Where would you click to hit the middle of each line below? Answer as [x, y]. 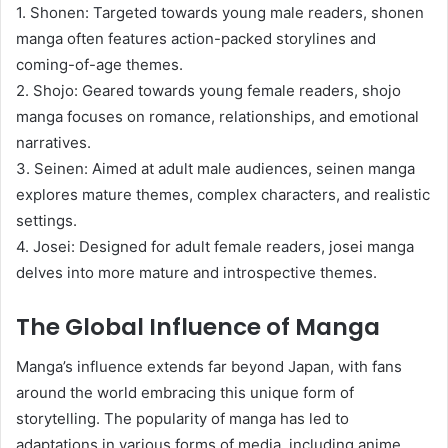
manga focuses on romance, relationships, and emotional [217, 116]
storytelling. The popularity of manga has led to [182, 418]
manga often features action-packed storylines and [196, 38]
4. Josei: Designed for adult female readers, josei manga [215, 246]
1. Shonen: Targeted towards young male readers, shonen [220, 12]
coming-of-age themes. [99, 64]
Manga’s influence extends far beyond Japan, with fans [209, 366]
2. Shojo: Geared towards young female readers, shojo [208, 90]
